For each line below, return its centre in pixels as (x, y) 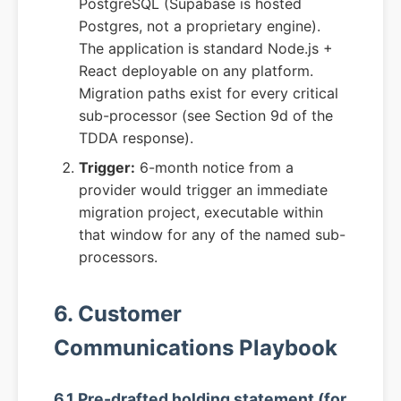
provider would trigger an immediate (203, 190)
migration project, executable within (201, 213)
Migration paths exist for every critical (209, 94)
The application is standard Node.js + (206, 49)
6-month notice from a (214, 168)
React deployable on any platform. (196, 71)
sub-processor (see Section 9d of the (206, 116)
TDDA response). (136, 138)
